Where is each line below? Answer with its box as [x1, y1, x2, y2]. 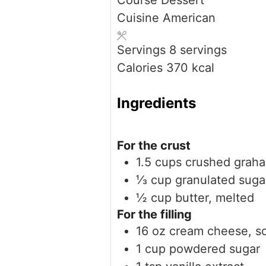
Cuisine [117, 11, 163, 26]
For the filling [117, 207, 192, 221]
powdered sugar [169, 241, 260, 256]
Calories [117, 61, 166, 75]
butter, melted [175, 190, 254, 205]
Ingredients [117, 94, 196, 112]
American [163, 11, 216, 26]
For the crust [117, 138, 191, 153]
